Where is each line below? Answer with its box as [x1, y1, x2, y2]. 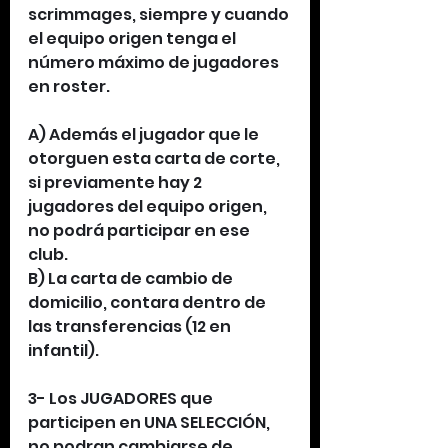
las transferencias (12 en [28, 315, 234, 338]
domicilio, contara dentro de [28, 291, 269, 314]
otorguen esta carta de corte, [28, 147, 283, 170]
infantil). [28, 339, 99, 362]
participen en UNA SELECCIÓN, [28, 411, 273, 434]
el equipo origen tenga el [28, 27, 239, 50]
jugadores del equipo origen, [28, 195, 270, 218]
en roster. [28, 75, 110, 98]
